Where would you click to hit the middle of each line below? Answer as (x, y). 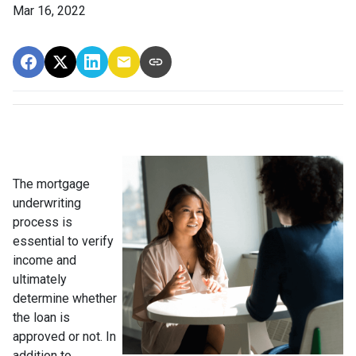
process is (43, 222)
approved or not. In (64, 337)
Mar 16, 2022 (49, 11)
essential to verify (63, 241)
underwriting (47, 203)
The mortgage (51, 184)
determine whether (65, 298)
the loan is (41, 317)
